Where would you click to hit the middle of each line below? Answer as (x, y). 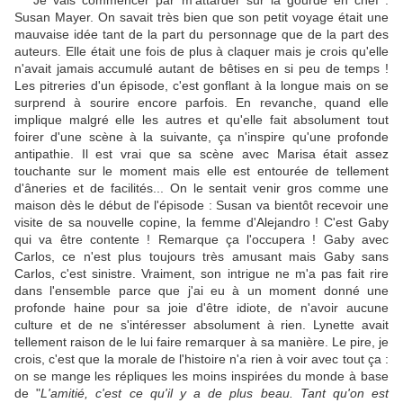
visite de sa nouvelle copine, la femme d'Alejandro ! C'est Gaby (201, 223)
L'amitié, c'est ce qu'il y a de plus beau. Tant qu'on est (215, 394)
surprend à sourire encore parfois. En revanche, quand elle (201, 103)
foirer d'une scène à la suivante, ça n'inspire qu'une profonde (201, 137)
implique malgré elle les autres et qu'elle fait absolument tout (201, 120)
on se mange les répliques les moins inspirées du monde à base (201, 376)
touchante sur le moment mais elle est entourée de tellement (201, 171)
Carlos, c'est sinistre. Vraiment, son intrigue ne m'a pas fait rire (201, 274)
